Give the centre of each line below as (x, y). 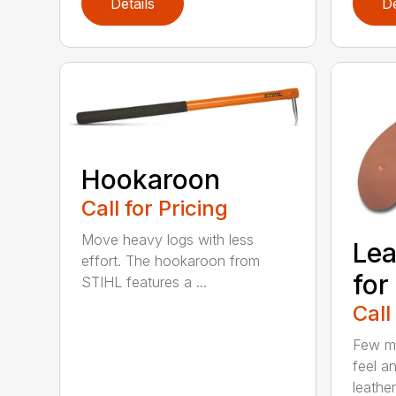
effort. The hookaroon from (171, 260)
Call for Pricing (155, 208)
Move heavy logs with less (168, 239)
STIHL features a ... (145, 282)
